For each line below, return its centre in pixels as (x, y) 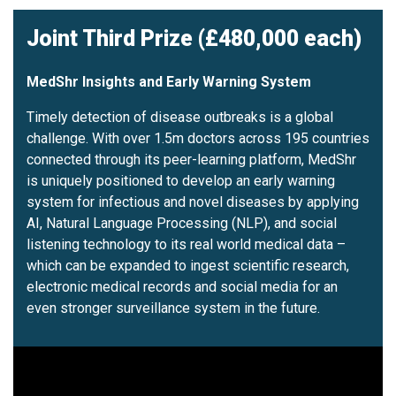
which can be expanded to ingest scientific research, (188, 266)
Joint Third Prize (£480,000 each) (194, 39)
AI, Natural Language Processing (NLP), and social (182, 224)
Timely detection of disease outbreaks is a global (180, 118)
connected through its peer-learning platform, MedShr (191, 160)
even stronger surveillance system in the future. (173, 308)
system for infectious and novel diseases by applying (193, 202)
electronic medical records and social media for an (182, 287)
